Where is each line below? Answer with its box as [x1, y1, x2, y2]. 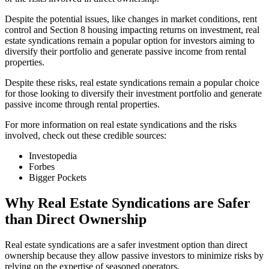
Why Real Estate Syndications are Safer [5, 195, 250, 211]
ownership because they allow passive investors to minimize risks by [5, 250, 264, 261]
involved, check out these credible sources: [5, 130, 166, 141]
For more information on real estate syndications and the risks [5, 119, 237, 130]
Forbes [29, 161, 55, 172]
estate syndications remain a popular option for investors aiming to [5, 35, 255, 46]
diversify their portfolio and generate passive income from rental [5, 46, 246, 56]
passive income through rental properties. [5, 98, 160, 109]
